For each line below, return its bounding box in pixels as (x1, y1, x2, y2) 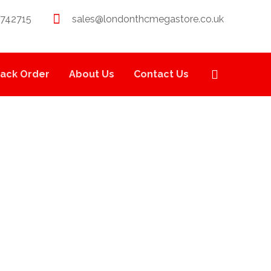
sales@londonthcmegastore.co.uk (72, 13, 224, 25)
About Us (69, 68, 115, 80)
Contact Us (134, 68, 189, 80)
